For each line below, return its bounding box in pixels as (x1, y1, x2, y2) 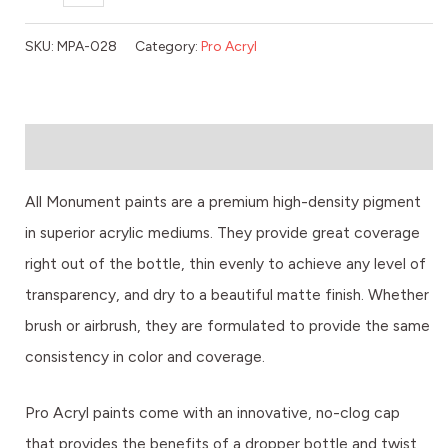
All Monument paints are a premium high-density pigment (25, 191, 421, 211)
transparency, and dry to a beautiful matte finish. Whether (25, 284, 429, 304)
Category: (135, 37, 201, 54)
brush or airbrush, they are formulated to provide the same (25, 315, 430, 335)
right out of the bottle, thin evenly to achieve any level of (25, 253, 426, 273)
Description (25, 137, 105, 157)
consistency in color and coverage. (25, 346, 265, 366)
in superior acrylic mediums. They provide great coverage (25, 222, 420, 242)
